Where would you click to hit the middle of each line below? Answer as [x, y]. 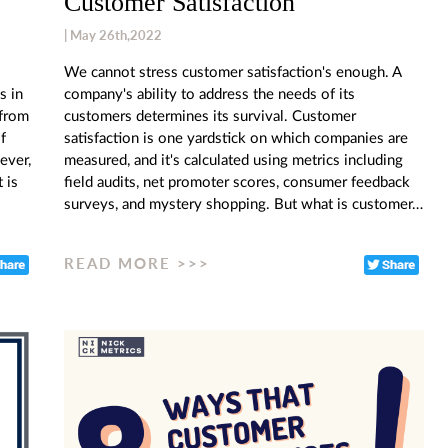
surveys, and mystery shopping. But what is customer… [243, 204]
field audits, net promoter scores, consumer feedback [237, 182]
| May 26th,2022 [113, 34]
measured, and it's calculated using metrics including [233, 160]
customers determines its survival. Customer [210, 116]
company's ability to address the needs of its [209, 94]
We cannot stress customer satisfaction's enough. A [232, 72]
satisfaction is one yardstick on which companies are [236, 138]
